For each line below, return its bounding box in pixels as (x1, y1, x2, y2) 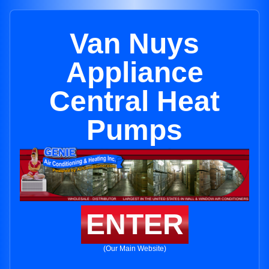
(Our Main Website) (103, 244, 166, 253)
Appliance (65, 56, 204, 88)
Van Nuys (70, 28, 199, 59)
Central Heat (49, 85, 220, 117)
